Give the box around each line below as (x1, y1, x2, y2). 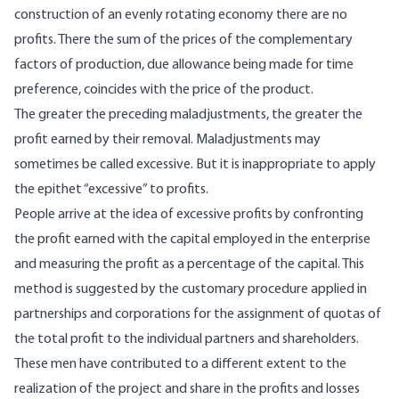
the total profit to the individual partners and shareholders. (14, 332, 359, 347)
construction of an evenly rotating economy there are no (14, 8, 347, 23)
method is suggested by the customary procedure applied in (14, 282, 367, 297)
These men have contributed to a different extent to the (14, 357, 346, 372)
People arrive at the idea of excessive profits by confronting (14, 208, 363, 223)
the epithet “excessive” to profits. (14, 183, 208, 198)
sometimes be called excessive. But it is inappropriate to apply (14, 158, 376, 173)
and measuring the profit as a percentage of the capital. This (14, 257, 364, 273)
